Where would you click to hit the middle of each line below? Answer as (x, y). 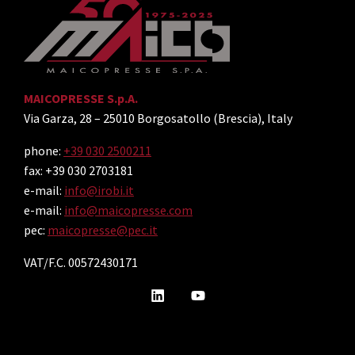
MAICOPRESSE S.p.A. (81, 98)
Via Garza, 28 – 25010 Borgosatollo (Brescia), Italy (158, 118)
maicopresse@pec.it (103, 229)
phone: (44, 150)
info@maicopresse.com (128, 210)
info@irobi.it (99, 190)
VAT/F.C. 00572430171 (81, 262)
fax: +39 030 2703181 (78, 170)
